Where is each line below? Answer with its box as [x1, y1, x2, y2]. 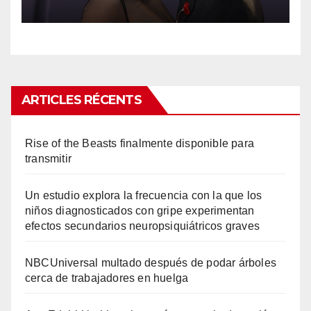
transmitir [25, 153, 72, 165]
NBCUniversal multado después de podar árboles [25, 257, 277, 269]
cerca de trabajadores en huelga [25, 272, 189, 285]
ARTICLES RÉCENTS [22, 92, 142, 108]
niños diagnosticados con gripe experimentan [25, 205, 255, 217]
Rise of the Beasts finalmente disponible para [25, 137, 255, 150]
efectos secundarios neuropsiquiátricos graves [25, 220, 260, 233]
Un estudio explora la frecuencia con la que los [25, 190, 262, 202]
